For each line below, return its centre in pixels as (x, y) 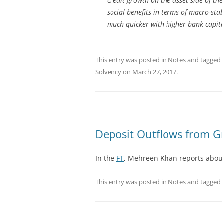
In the (106, 158)
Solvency (108, 72)
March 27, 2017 (154, 72)
